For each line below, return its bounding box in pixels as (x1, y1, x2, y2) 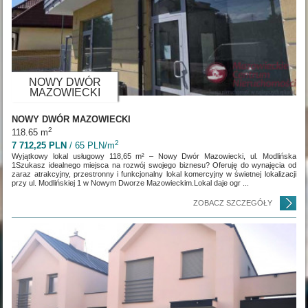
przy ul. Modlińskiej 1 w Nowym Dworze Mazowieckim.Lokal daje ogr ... (12, 178, 250, 187)
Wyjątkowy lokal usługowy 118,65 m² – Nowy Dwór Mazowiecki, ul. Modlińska (12, 151, 296, 160)
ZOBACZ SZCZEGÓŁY (192, 198, 272, 207)
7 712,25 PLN (12, 140, 67, 151)
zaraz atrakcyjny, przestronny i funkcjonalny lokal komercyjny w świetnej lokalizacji (12, 169, 296, 178)
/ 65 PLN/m (67, 140, 115, 151)
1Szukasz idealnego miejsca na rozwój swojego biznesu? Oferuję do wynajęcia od (12, 160, 296, 169)
